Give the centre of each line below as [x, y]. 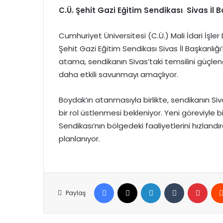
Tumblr [195, 182]
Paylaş [76, 193]
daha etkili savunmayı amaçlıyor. [118, 74]
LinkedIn [173, 182]
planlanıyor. [79, 139]
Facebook [130, 182]
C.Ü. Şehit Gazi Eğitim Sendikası [122, 10]
